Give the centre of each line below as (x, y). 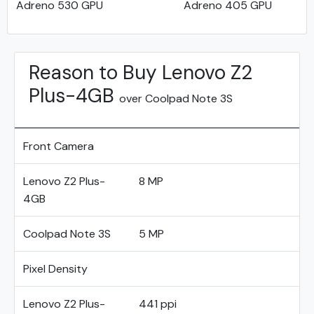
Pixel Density (55, 269)
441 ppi (158, 304)
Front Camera (59, 146)
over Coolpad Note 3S (176, 98)
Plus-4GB (74, 96)
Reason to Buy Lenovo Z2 (141, 73)
